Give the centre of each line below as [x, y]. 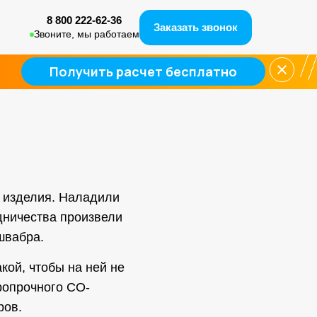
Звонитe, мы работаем [87, 34]
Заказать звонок [196, 27]
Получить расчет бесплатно [144, 71]
